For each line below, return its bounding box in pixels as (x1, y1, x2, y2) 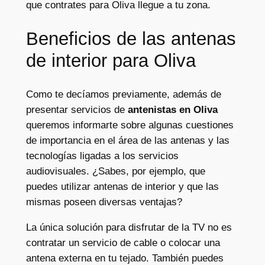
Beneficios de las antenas (25, 28, 236, 50)
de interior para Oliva (25, 50, 196, 72)
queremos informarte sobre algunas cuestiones (25, 119, 234, 131)
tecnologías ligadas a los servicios (25, 150, 179, 162)
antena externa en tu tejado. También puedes (25, 252, 224, 264)
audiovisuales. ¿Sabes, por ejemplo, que (25, 166, 205, 177)
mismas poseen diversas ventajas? (25, 196, 182, 208)
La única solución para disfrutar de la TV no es (25, 221, 232, 233)
